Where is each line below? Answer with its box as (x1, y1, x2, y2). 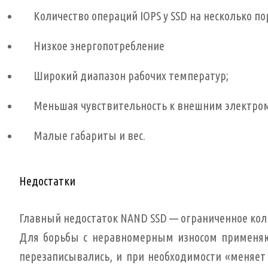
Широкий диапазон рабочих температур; (33, 69, 229, 83)
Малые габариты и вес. (33, 129, 145, 142)
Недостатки (19, 174, 75, 188)
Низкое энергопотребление (33, 39, 165, 53)
